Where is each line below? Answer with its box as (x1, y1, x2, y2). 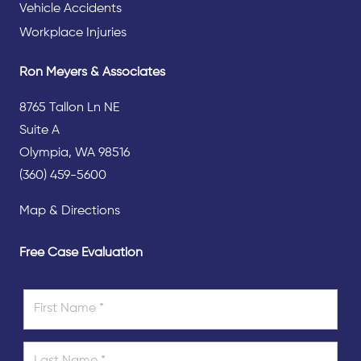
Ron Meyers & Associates (19, 65, 165, 79)
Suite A (19, 123, 60, 137)
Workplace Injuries (19, 26, 127, 39)
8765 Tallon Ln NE (19, 101, 119, 114)
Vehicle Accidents (19, 2, 122, 15)
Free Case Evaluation (19, 246, 143, 259)
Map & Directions (19, 204, 120, 218)
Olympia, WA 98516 (19, 146, 130, 160)
